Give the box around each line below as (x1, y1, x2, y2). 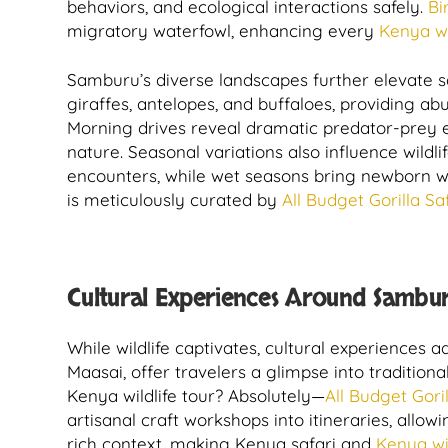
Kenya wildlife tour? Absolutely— (67, 385, 325, 406)
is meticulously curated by (67, 189, 282, 210)
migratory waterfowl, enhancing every (67, 20, 374, 41)
